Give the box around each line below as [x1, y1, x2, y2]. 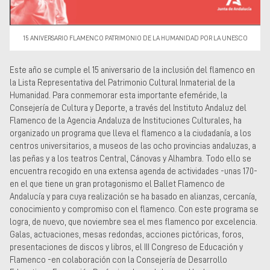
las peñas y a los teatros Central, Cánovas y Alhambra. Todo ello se [10, 154, 251, 163]
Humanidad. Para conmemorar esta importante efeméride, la [10, 90, 227, 99]
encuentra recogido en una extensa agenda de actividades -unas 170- [10, 166, 257, 175]
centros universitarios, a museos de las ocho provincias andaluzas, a [10, 141, 256, 150]
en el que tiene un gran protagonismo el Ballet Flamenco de [10, 179, 225, 188]
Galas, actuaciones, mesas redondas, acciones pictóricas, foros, [10, 230, 243, 239]
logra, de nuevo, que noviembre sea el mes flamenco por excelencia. [10, 217, 257, 226]
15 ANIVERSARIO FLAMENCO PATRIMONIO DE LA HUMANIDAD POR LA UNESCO [22, 35, 248, 42]
